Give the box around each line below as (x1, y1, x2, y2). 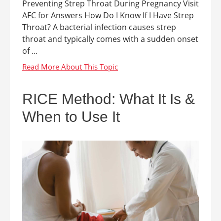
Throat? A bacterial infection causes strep (22, 21, 176, 33)
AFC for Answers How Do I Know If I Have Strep (22, 9, 194, 21)
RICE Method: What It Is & (22, 90, 195, 107)
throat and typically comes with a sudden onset (22, 33, 198, 44)
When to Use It (22, 108, 120, 125)
